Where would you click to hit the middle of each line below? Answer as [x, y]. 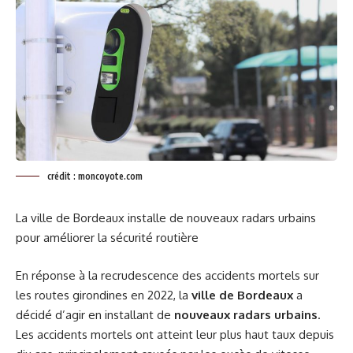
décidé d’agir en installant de [95, 314]
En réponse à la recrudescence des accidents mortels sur [167, 275]
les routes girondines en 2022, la [104, 295]
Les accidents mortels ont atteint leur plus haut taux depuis [175, 334]
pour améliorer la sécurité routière [107, 238]
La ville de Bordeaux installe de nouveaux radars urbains [166, 218]
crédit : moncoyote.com [95, 176]
